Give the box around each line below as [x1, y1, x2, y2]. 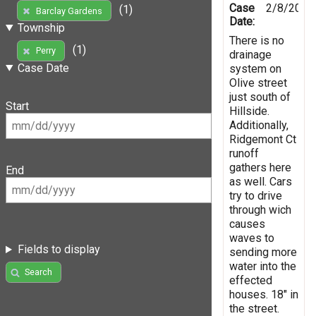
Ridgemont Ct [229, 132, 296, 146]
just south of [229, 90, 291, 104]
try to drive [229, 188, 282, 202]
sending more [229, 245, 297, 259]
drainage [229, 47, 272, 61]
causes [229, 217, 265, 231]
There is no [229, 33, 284, 47]
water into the [229, 259, 296, 273]
